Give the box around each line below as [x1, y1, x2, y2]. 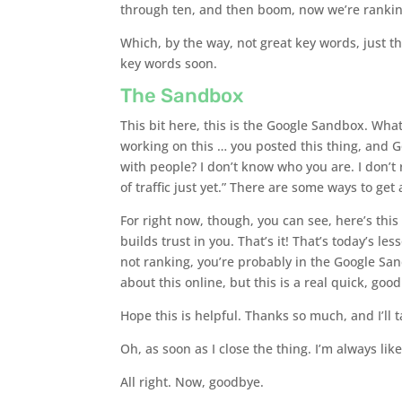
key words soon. [120, 54, 218, 72]
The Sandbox [120, 83, 244, 108]
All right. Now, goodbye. [120, 372, 265, 390]
